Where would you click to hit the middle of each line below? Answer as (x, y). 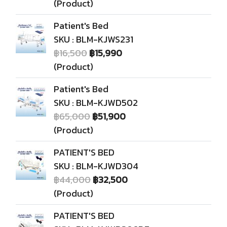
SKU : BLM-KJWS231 (93, 39)
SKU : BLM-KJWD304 (96, 166)
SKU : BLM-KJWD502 (96, 103)
